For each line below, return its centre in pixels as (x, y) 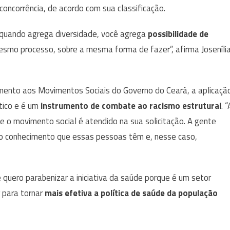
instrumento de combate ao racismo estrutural (131, 106)
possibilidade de (178, 34)
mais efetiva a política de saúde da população (131, 193)
